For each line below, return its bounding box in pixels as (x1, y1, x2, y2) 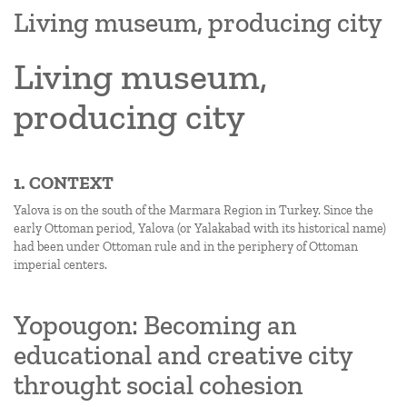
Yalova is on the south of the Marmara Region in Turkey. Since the (14, 203, 373, 218)
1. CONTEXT (14, 172, 114, 194)
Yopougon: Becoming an (14, 309, 296, 342)
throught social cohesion (14, 369, 303, 402)
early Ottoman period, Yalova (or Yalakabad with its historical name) (14, 221, 386, 236)
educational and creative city (14, 339, 352, 372)
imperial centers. (14, 257, 107, 273)
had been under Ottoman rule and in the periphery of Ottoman (14, 239, 358, 254)
